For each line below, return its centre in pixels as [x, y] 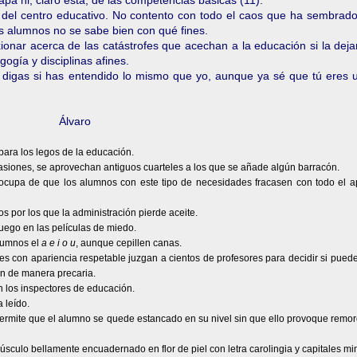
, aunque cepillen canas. [129, 243]
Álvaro [75, 121]
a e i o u [59, 243]
